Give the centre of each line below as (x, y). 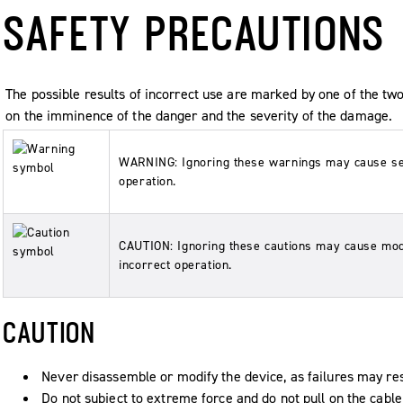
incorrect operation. (175, 265)
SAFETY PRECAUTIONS (194, 33)
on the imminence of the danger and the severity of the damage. (199, 116)
